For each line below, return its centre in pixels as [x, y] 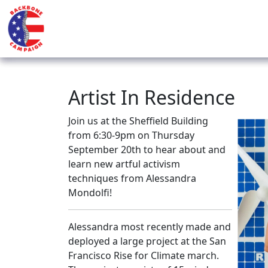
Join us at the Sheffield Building [138, 121]
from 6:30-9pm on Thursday [131, 135]
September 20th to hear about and [147, 150]
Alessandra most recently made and [150, 227]
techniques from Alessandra [132, 178]
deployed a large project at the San [147, 241]
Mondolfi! [90, 193]
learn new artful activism [124, 164]
